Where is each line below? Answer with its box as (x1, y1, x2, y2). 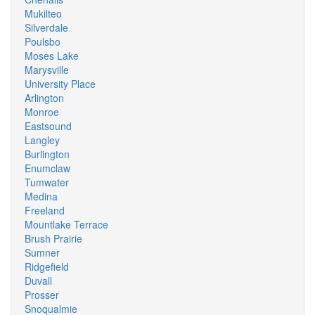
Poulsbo (25, 34, 60, 49)
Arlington (25, 91, 64, 105)
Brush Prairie (25, 231, 82, 245)
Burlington (25, 147, 70, 161)
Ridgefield (25, 259, 69, 274)
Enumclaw (25, 161, 70, 175)
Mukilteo (25, 6, 62, 20)
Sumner (25, 245, 60, 259)
